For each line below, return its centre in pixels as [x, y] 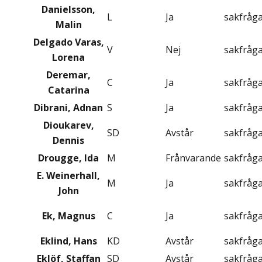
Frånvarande [193, 158]
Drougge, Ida [68, 158]
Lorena [68, 58]
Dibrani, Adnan [68, 108]
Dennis [68, 141]
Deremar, [68, 75]
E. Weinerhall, [68, 176]
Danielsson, [68, 10]
